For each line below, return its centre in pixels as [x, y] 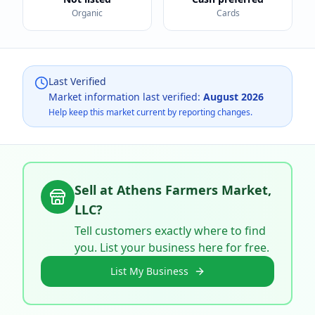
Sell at [96, 190]
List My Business [149, 271]
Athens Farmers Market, [194, 190]
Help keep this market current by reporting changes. [150, 112]
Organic [87, 13]
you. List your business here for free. [172, 247]
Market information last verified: [126, 97]
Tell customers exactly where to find [170, 231]
